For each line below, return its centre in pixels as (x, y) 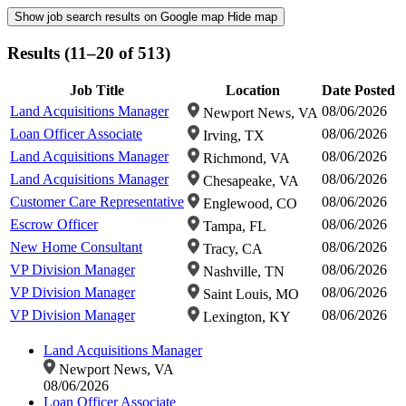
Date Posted (358, 91)
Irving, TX (232, 136)
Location (253, 91)
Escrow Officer (54, 225)
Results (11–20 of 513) (89, 53)
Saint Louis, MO (249, 295)
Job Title (97, 91)
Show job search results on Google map (121, 17)
